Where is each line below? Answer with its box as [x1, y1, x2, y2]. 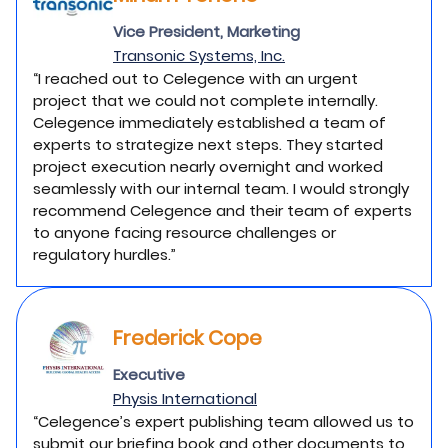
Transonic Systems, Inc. [113, 45, 285, 66]
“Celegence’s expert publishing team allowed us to [33, 411, 414, 432]
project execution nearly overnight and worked [33, 156, 383, 177]
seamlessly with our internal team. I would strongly [33, 178, 409, 199]
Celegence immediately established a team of [33, 112, 386, 133]
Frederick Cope [113, 324, 262, 352]
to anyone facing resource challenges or [33, 222, 336, 243]
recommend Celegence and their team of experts [33, 200, 412, 221]
